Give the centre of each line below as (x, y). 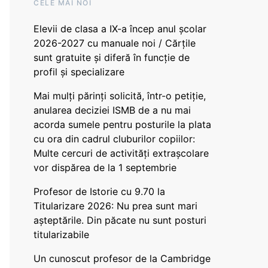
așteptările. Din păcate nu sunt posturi (120, 220)
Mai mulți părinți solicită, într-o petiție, (120, 96)
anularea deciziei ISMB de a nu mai (112, 110)
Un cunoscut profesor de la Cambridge (122, 258)
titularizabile (61, 234)
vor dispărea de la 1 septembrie (105, 167)
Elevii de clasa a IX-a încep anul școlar (120, 29)
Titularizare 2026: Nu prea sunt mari (115, 206)
